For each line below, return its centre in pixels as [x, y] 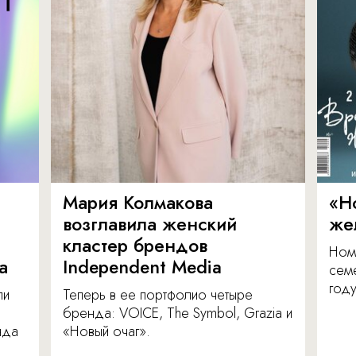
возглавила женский [150, 224]
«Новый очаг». [106, 332]
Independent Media [142, 267]
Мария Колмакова [138, 203]
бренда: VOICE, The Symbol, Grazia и [178, 313]
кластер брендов [135, 246]
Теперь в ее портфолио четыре [158, 295]
